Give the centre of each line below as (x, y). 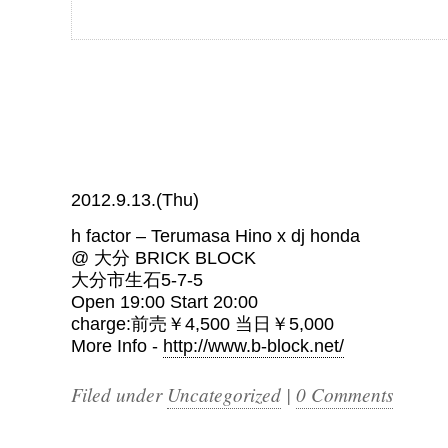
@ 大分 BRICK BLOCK (163, 258)
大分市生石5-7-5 (137, 280)
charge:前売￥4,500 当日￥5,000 (202, 324)
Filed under (119, 394)
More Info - (117, 346)
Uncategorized (224, 394)
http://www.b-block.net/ (253, 346)
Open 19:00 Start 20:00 (164, 302)
